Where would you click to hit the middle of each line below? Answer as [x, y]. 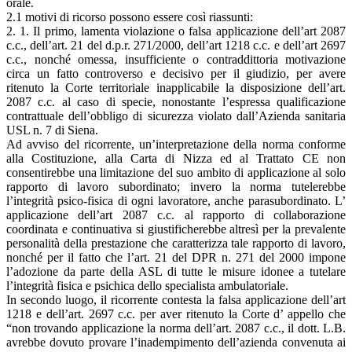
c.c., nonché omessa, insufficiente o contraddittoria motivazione [176, 59]
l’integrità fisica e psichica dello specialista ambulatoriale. [147, 285]
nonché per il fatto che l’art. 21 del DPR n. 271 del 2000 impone [176, 257]
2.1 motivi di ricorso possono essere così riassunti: [130, 16]
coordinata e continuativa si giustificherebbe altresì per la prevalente [176, 229]
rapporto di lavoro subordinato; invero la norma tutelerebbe [176, 186]
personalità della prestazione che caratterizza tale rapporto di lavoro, [176, 243]
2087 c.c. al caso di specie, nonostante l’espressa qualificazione [176, 101]
